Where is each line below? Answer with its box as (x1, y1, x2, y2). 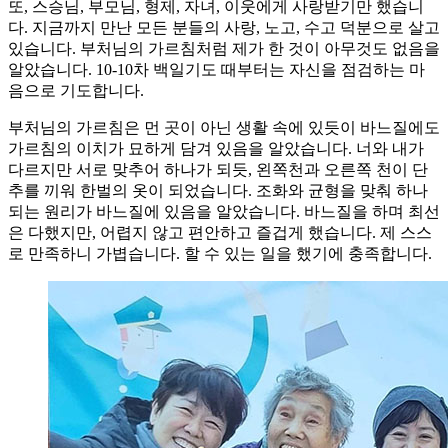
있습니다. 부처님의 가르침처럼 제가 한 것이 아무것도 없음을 (8, 39, 440, 57)
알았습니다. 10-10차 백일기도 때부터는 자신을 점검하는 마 (8, 60, 425, 78)
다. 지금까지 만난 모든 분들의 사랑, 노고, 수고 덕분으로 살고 (8, 18, 440, 36)
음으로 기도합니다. (8, 81, 144, 99)
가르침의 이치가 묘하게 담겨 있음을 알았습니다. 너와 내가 (8, 139, 424, 157)
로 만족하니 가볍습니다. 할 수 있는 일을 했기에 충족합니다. (8, 244, 432, 262)
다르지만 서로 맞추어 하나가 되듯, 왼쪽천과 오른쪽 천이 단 (8, 160, 428, 178)
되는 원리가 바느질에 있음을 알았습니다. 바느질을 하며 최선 (8, 202, 440, 220)
